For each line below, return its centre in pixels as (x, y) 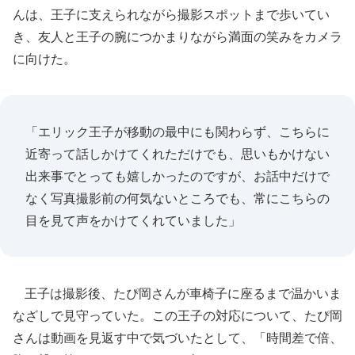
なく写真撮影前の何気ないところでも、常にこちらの (177, 198)
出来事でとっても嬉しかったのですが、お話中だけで (177, 176)
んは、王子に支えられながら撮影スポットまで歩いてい (171, 14)
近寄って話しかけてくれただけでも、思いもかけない (177, 154)
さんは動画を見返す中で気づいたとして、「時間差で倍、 (177, 338)
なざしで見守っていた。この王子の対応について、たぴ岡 (177, 315)
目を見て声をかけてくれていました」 (133, 220)
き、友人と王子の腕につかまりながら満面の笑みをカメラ (177, 36)
